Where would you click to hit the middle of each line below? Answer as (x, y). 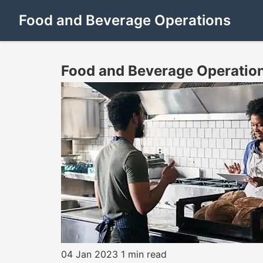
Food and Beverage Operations (125, 20)
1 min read (144, 254)
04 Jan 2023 (90, 254)
